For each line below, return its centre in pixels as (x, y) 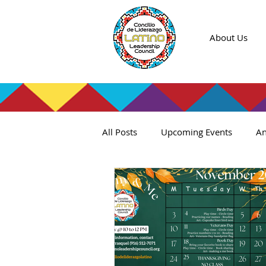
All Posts (120, 132)
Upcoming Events (197, 132)
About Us (229, 37)
